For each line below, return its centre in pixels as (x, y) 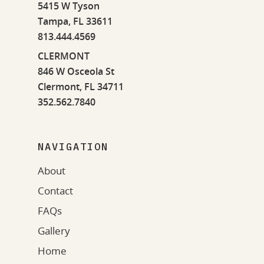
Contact (55, 191)
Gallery (54, 231)
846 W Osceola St (76, 72)
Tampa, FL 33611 (75, 22)
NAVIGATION (73, 147)
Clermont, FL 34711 (81, 87)
